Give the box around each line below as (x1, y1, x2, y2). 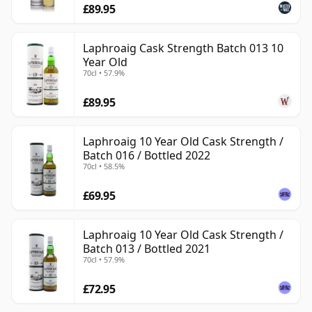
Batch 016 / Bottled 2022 (83, 148, 210, 164)
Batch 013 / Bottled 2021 (83, 241, 210, 257)
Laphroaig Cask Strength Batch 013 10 (83, 40, 283, 56)
